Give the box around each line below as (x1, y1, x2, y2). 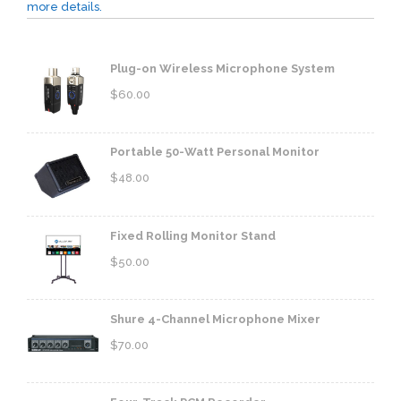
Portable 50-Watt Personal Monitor (110, 145, 320, 159)
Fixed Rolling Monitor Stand (110, 228, 276, 243)
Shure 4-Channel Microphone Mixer (110, 311, 320, 326)
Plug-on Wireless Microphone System (110, 62, 335, 76)
